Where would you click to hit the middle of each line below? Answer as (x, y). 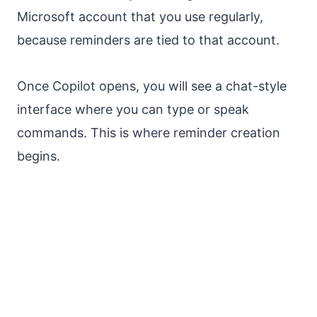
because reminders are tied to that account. (148, 40)
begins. (39, 156)
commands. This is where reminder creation (149, 132)
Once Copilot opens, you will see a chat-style (152, 86)
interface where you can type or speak (133, 109)
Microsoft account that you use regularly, (140, 16)
